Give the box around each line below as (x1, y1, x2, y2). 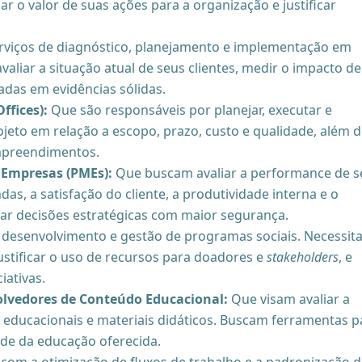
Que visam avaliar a (228, 289, 350, 308)
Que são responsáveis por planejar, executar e (48, 100, 332, 119)
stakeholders (267, 247, 339, 266)
